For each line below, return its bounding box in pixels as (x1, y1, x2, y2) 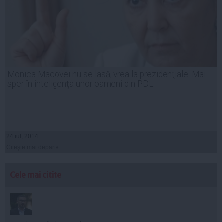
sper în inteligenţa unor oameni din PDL (7, 78, 154, 89)
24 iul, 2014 (6, 132, 38, 140)
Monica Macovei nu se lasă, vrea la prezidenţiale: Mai (7, 69, 206, 79)
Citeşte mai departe (6, 143, 59, 151)
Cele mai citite (10, 169, 61, 180)
